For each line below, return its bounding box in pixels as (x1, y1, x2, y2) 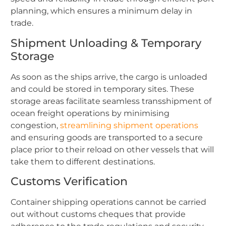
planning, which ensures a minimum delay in (11, 6, 192, 16)
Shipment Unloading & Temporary (11, 36, 201, 50)
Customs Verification (11, 175, 128, 189)
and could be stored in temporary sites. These (11, 84, 194, 94)
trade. (11, 18, 33, 28)
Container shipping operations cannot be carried (11, 197, 206, 207)
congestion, (11, 120, 60, 130)
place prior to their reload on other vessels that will (11, 144, 214, 154)
